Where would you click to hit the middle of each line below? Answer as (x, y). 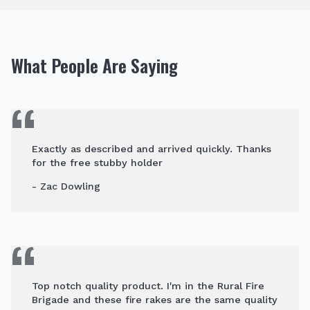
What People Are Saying (94, 65)
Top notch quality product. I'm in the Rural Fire (148, 285)
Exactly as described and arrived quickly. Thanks (152, 148)
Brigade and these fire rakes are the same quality (155, 299)
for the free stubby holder (97, 162)
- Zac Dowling (66, 186)
